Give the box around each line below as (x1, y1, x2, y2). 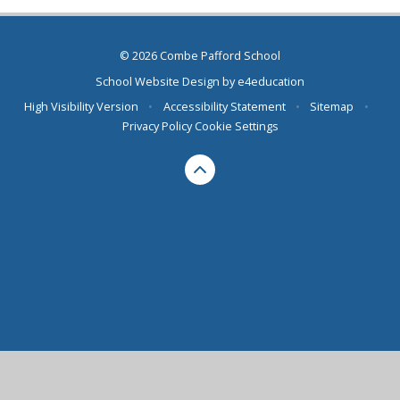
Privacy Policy (121, 118, 192, 135)
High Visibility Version (24, 98, 139, 115)
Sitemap (310, 98, 354, 115)
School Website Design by (96, 72, 237, 89)
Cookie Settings (194, 118, 279, 135)
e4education (237, 72, 304, 89)
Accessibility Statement (162, 98, 286, 115)
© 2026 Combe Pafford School (120, 47, 280, 64)
